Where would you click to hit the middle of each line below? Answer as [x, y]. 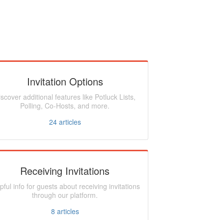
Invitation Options [65, 81]
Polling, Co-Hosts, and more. [65, 106]
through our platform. [65, 195]
